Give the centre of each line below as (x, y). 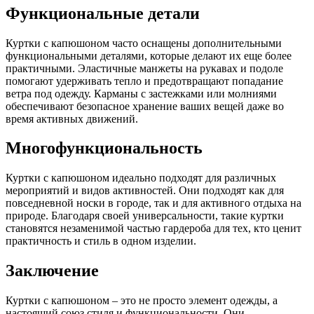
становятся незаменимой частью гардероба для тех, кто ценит (153, 228)
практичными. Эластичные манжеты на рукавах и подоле (144, 68)
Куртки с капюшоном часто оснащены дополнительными (144, 43)
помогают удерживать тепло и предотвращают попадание (144, 81)
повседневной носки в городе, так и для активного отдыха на (153, 203)
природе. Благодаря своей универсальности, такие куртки (145, 216)
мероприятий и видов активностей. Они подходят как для (145, 191)
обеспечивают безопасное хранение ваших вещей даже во (145, 106)
